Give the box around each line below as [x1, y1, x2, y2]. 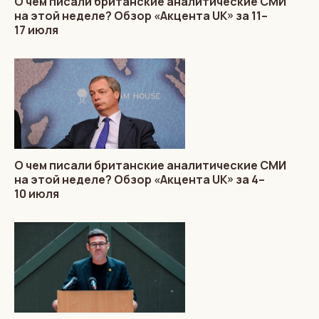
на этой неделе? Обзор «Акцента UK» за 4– [14, 171, 265, 187]
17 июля [14, 21, 58, 38]
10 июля [14, 185, 59, 202]
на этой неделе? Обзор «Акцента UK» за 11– [14, 7, 268, 23]
